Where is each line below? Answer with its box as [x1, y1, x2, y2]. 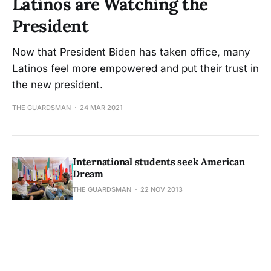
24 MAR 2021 [80, 103, 123, 112]
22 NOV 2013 [140, 184, 183, 194]
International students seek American [73, 155, 245, 168]
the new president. [12, 78, 103, 91]
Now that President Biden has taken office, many [12, 45, 250, 58]
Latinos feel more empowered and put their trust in [12, 62, 259, 74]
